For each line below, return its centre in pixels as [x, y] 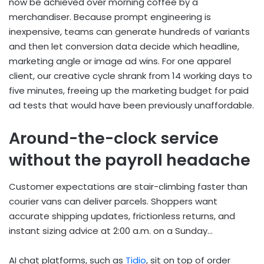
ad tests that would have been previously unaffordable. [131, 105]
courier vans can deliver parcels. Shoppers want [113, 201]
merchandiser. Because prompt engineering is [110, 17]
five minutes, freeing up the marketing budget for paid [129, 91]
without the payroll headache [130, 160]
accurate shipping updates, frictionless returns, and [122, 216]
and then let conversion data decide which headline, [124, 47]
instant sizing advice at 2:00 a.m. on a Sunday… [111, 230]
